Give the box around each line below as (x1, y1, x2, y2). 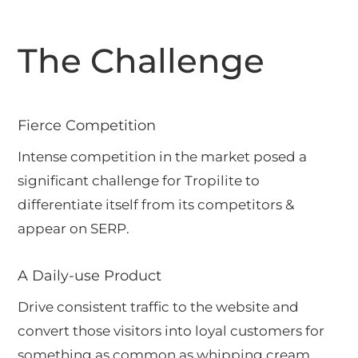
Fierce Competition (18, 116, 157, 134)
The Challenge (18, 39, 265, 82)
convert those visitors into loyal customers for (18, 322, 325, 339)
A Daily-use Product (18, 266, 162, 284)
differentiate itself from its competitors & (18, 196, 295, 213)
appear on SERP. (18, 220, 130, 237)
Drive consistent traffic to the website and (18, 298, 300, 315)
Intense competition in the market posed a (18, 148, 308, 165)
